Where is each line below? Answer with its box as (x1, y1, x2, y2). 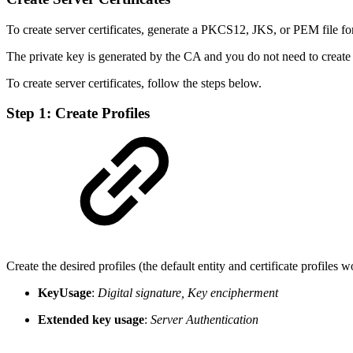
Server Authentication (150, 312, 258, 326)
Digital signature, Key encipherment (98, 285, 278, 299)
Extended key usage (38, 312, 144, 326)
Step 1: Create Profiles (6, 105, 150, 122)
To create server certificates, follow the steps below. (6, 76, 262, 90)
